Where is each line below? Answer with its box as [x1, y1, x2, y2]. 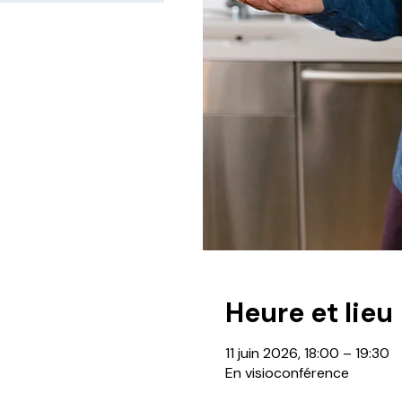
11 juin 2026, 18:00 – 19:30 [224, 344, 389, 363]
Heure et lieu [224, 295, 393, 330]
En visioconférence [224, 363, 349, 382]
